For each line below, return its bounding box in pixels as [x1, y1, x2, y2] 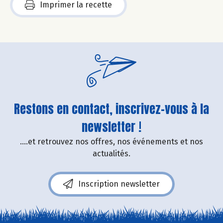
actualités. [93, 148, 130, 158]
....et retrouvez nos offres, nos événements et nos [20, 136, 203, 146]
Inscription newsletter [78, 179, 160, 189]
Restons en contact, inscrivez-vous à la [14, 100, 209, 118]
